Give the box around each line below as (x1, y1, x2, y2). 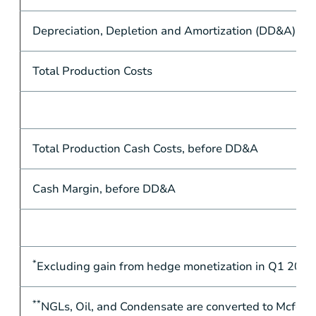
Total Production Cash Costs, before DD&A (32, 140, 258, 157)
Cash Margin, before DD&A (32, 181, 176, 197)
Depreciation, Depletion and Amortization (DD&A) (32, 23, 296, 39)
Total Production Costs (32, 63, 152, 79)
